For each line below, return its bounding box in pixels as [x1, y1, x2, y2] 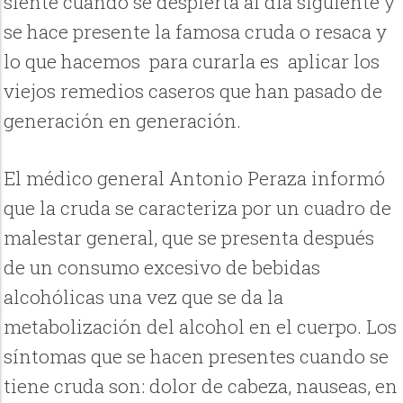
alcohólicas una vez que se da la [4, 284, 284, 310]
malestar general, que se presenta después [4, 225, 375, 251]
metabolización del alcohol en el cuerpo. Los [4, 314, 398, 340]
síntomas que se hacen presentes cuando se [4, 344, 390, 370]
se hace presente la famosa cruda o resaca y [4, 19, 388, 45]
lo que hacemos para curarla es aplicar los [4, 49, 381, 75]
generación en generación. [4, 108, 242, 134]
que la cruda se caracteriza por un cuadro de [4, 195, 392, 221]
